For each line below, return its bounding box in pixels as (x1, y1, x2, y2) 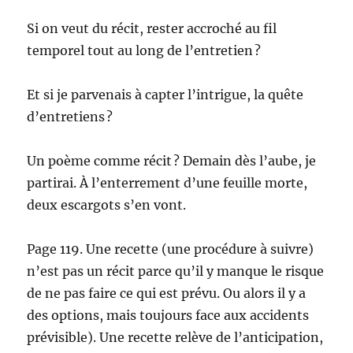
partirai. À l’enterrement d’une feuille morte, (27, 175, 308, 191)
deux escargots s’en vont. (27, 197, 187, 214)
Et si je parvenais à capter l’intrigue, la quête (27, 87, 304, 103)
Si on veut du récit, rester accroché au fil (27, 20, 277, 37)
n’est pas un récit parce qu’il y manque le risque (27, 263, 325, 280)
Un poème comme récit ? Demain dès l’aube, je (27, 153, 317, 169)
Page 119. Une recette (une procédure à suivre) (27, 241, 314, 258)
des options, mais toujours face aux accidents (27, 307, 310, 324)
